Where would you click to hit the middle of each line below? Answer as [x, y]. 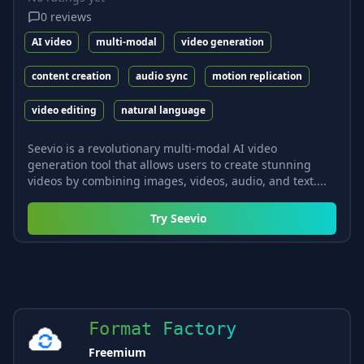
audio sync [162, 76]
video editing [64, 110]
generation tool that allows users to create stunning [169, 164]
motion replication [257, 76]
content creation [71, 76]
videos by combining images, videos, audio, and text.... [177, 180]
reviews [71, 16]
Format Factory [162, 328]
